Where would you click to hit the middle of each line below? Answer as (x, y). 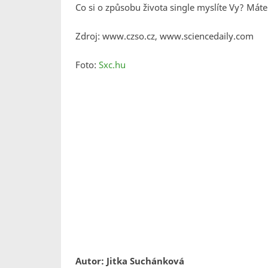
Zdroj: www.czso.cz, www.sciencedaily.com (165, 36)
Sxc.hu (112, 65)
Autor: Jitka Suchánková (130, 261)
